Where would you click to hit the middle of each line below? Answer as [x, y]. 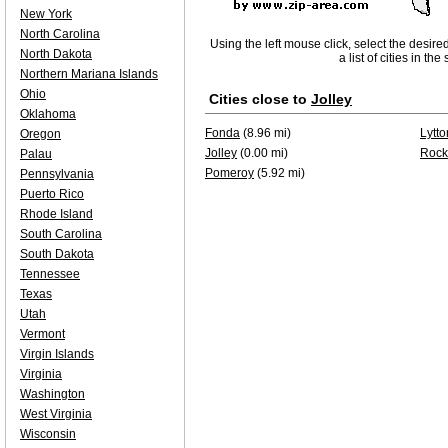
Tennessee [50, 274]
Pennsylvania [57, 174]
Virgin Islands [57, 354]
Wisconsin [48, 434]
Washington [52, 394]
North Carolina [60, 34]
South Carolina [61, 234]
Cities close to [260, 99]
